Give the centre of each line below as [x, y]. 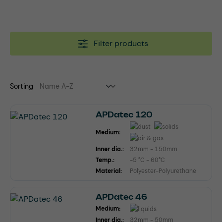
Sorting [22, 86]
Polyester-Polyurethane [163, 171]
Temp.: [105, 160]
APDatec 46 [121, 197]
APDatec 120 [124, 115]
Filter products [121, 44]
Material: [109, 171]
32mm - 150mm [154, 149]
